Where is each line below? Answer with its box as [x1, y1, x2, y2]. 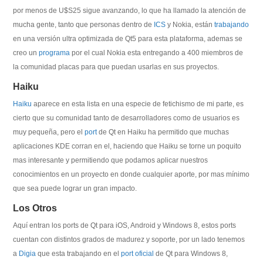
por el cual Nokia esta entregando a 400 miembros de [70, 49, 244, 57]
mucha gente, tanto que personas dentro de [13, 21, 154, 29]
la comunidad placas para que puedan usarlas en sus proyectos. [13, 63, 220, 71]
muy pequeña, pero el [13, 128, 85, 136]
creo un [13, 49, 39, 57]
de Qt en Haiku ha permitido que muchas [97, 128, 230, 136]
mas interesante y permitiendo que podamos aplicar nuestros [13, 156, 208, 164]
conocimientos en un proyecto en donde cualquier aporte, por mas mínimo [13, 170, 250, 178]
